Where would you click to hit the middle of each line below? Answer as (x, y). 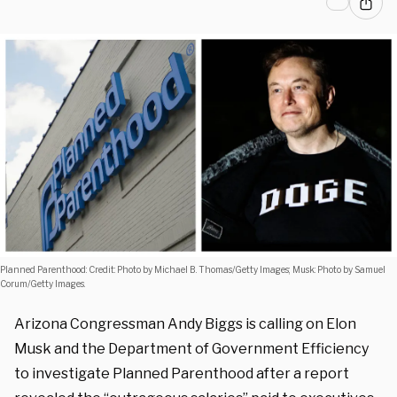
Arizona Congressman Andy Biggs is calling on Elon (185, 323)
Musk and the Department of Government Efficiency (191, 348)
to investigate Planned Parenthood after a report (182, 373)
